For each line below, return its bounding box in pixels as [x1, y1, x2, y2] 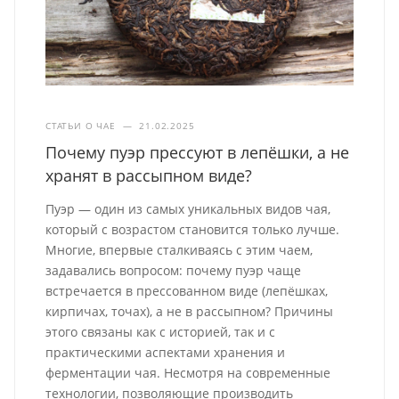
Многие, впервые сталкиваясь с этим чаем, [45, 240, 313, 258]
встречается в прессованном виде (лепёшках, [45, 281, 329, 299]
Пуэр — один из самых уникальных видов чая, [45, 199, 331, 217]
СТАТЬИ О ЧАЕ [45, 118, 116, 132]
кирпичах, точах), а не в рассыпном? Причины [45, 302, 334, 320]
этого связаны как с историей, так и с [45, 322, 276, 340]
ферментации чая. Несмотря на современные [45, 363, 331, 381]
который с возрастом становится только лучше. [45, 220, 340, 238]
